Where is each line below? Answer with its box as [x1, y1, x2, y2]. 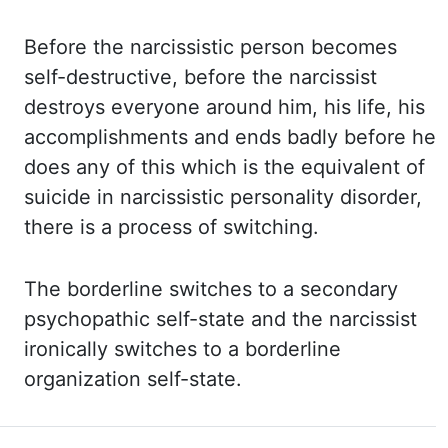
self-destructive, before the [24, 65, 289, 89]
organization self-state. [24, 367, 242, 391]
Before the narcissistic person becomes [24, 35, 397, 59]
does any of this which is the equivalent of [24, 155, 425, 179]
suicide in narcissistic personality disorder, [24, 185, 422, 209]
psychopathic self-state [24, 307, 251, 331]
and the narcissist [251, 307, 417, 331]
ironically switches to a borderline [24, 337, 341, 361]
